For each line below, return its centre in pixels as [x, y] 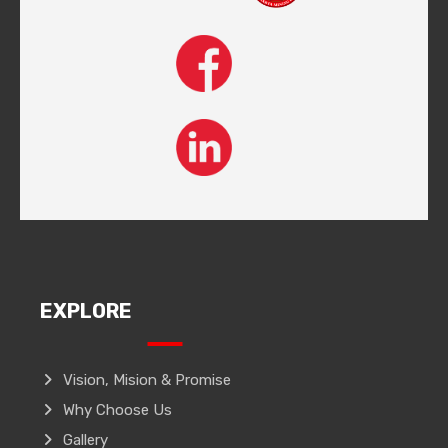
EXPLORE [86, 310]
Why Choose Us [118, 409]
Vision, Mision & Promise [147, 379]
